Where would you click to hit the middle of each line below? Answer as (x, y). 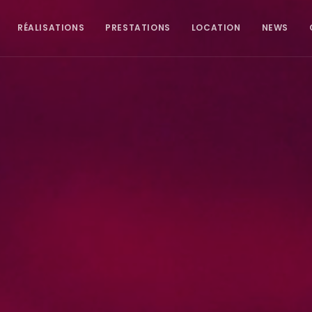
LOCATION (216, 28)
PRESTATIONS (138, 28)
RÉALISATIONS (51, 28)
